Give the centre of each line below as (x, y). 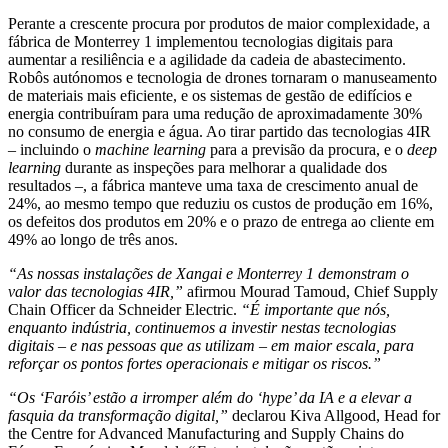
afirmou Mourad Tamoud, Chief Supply (310, 291)
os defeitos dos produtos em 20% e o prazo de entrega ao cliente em (221, 221)
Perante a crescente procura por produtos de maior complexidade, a (219, 23)
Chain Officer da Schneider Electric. (124, 309)
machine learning (150, 149)
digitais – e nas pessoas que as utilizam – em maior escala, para (211, 345)
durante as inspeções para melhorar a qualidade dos (224, 167)
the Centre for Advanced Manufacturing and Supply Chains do (206, 433)
